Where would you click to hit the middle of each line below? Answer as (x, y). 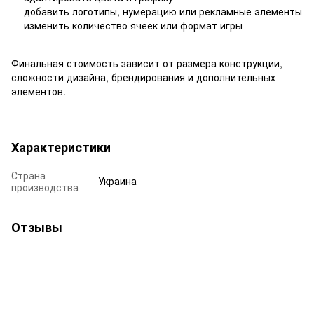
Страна (28, 175)
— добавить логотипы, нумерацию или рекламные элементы (157, 11)
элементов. (39, 91)
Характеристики (61, 147)
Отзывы (37, 227)
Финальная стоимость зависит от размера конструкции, (147, 63)
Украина (117, 180)
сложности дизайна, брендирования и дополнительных (143, 77)
